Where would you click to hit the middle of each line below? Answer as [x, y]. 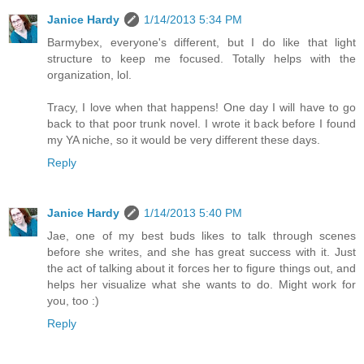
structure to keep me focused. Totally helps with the [201, 58]
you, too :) [73, 300]
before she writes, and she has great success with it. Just [201, 251]
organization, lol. [89, 74]
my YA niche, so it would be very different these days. [184, 139]
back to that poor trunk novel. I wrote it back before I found [201, 123]
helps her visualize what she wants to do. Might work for [201, 284]
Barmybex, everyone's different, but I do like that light [201, 42]
